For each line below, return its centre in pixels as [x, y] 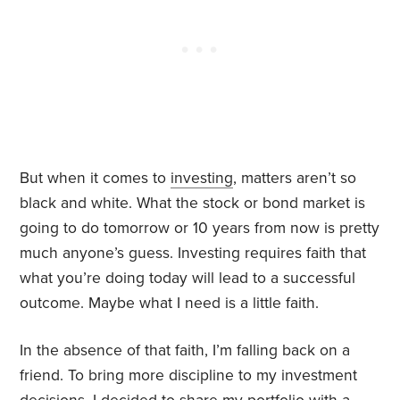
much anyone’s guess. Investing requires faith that [193, 254]
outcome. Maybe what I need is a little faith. [170, 304]
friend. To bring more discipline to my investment [189, 376]
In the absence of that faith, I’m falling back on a [185, 351]
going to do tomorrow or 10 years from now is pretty [200, 229]
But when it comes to [96, 179]
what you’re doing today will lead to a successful [188, 279]
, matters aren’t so [295, 179]
